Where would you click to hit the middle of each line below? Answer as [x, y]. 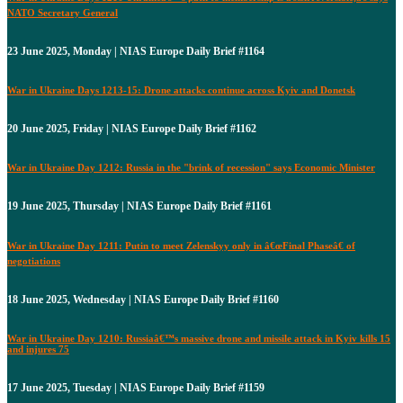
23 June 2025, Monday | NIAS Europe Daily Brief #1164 [136, 51]
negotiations [34, 260]
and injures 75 [38, 349]
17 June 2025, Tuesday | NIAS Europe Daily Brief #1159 [136, 387]
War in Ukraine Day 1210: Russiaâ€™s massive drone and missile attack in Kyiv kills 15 [199, 338]
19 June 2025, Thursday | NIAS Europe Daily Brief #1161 [139, 206]
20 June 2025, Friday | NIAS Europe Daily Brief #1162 [132, 128]
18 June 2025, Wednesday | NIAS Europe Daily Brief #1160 [143, 299]
